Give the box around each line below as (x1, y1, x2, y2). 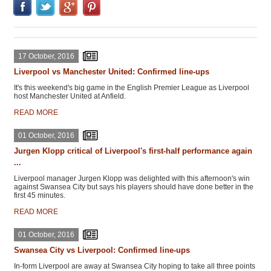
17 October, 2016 (18, 52, 74, 60)
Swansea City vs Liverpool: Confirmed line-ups (14, 246, 190, 255)
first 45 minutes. (14, 191, 65, 200)
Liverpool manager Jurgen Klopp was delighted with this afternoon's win (14, 174, 250, 183)
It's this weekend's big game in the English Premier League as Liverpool (14, 83, 249, 92)
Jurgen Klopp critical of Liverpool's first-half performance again (14, 146, 252, 155)
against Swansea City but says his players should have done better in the (14, 183, 253, 191)
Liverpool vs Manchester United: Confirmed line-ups (14, 67, 209, 76)
